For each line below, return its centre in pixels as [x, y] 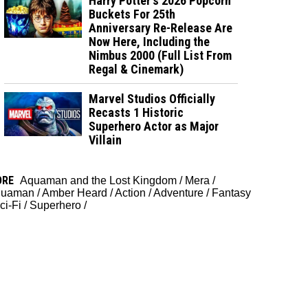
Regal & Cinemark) [136, 69]
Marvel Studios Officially [152, 98]
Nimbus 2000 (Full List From [161, 55]
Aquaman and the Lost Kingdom [98, 180]
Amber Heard [75, 192]
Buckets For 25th [132, 14]
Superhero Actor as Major [154, 126]
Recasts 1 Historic [136, 112]
